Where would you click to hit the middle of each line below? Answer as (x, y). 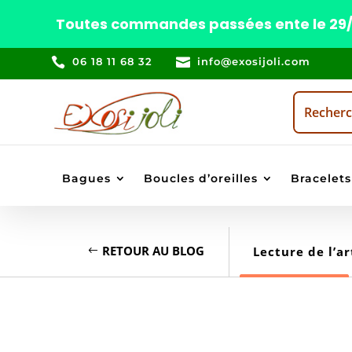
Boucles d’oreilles (200, 179)
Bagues (86, 179)
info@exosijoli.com (254, 61)
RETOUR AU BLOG (153, 251)
